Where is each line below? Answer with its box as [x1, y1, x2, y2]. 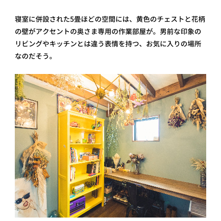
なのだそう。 [15, 51, 56, 61]
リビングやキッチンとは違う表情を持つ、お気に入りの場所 [15, 38, 201, 48]
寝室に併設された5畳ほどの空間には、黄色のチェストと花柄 [15, 14, 205, 24]
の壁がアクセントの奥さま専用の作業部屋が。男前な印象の [15, 26, 201, 36]
